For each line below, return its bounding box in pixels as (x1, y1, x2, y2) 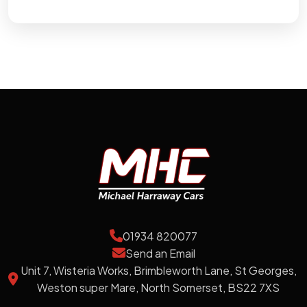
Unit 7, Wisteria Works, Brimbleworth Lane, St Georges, (20, 263, 297, 278)
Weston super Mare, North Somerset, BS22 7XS (37, 280, 280, 295)
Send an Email (125, 246, 195, 261)
